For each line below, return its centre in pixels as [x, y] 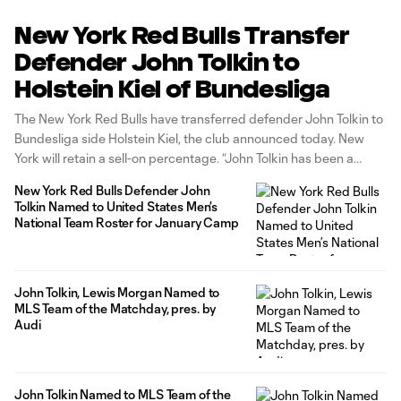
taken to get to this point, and [98, 197]
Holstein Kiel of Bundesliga [172, 89]
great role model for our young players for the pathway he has [190, 178]
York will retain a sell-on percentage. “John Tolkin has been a [184, 158]
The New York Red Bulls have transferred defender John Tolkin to [199, 119]
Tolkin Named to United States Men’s [116, 206]
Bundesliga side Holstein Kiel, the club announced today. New [189, 138]
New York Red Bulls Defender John [112, 190]
